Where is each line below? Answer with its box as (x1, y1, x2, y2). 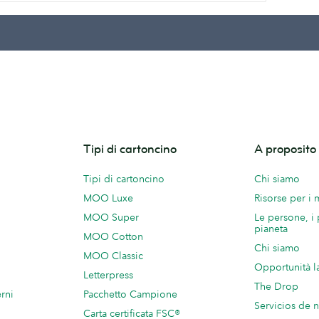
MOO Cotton (83, 230, 143, 243)
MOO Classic (83, 249, 143, 262)
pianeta (254, 222, 288, 235)
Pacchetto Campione (83, 288, 177, 300)
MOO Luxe (83, 192, 133, 204)
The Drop (254, 280, 298, 293)
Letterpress (83, 268, 133, 281)
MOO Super (83, 211, 139, 224)
